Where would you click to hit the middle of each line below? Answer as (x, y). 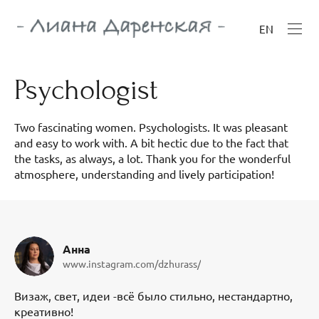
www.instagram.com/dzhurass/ (132, 264)
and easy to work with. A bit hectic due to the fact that (151, 143)
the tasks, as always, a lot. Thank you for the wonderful (152, 158)
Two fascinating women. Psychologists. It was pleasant (151, 127)
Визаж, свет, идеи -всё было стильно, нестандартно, (153, 295)
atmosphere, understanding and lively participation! (144, 174)
